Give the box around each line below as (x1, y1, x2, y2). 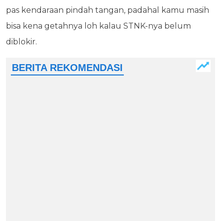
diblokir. (6, 37, 39, 46)
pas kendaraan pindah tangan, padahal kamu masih (6, 5, 209, 15)
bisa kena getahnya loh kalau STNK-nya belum (6, 21, 191, 31)
